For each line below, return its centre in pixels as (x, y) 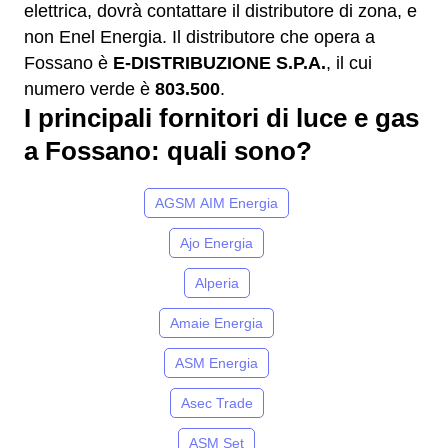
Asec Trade (216, 403)
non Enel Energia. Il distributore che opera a (199, 37)
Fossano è (68, 63)
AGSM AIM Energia (216, 203)
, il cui (349, 63)
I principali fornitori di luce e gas (221, 118)
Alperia (216, 283)
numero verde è (89, 89)
